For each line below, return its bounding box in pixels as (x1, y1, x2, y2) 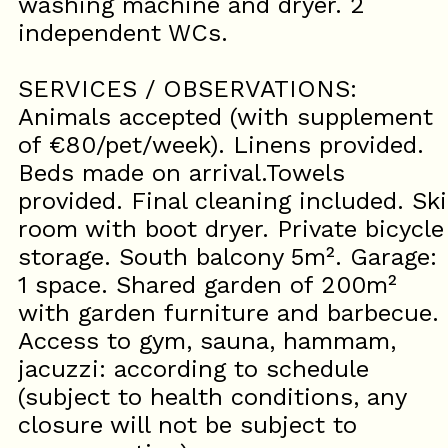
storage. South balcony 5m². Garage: (18, 243, 437, 271)
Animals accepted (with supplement (18, 103, 433, 131)
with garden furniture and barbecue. (18, 299, 439, 327)
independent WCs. (18, 19, 228, 47)
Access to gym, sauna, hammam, (18, 327, 396, 355)
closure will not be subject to (18, 411, 357, 439)
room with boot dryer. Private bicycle (18, 215, 444, 243)
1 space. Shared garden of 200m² (18, 271, 397, 299)
